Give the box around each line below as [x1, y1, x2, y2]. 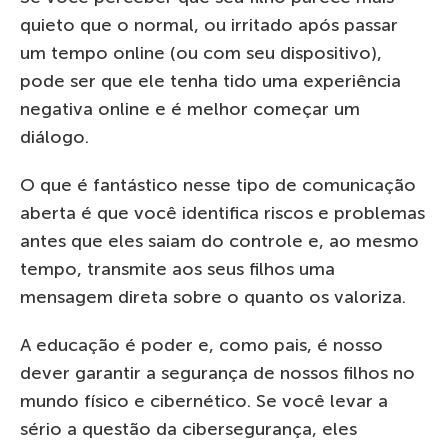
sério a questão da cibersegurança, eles [20, 417, 357, 440]
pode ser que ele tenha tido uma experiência [20, 69, 401, 92]
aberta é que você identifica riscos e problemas [20, 201, 425, 224]
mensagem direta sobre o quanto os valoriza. [20, 285, 406, 308]
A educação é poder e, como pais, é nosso [20, 333, 383, 356]
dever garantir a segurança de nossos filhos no [20, 361, 415, 384]
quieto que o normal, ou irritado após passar [20, 13, 398, 36]
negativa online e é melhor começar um [20, 97, 360, 120]
